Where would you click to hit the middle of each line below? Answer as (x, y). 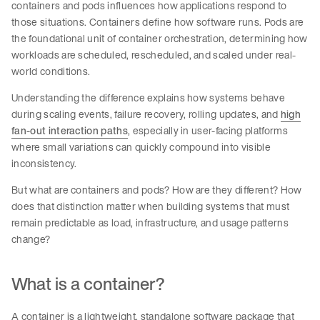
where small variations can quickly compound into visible (141, 147)
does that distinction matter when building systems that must (151, 206)
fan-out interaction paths (70, 131)
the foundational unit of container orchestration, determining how (160, 39)
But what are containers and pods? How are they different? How (157, 190)
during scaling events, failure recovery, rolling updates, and (146, 114)
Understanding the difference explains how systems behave (148, 98)
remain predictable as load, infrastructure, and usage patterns (150, 223)
